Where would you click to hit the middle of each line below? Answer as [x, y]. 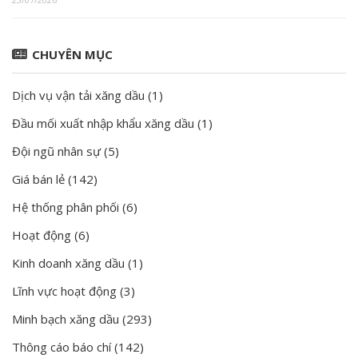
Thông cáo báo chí [62, 347]
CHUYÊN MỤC [72, 55]
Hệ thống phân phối [66, 207]
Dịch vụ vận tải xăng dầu [78, 95]
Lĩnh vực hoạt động [64, 291]
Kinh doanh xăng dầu [68, 263]
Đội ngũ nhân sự [56, 151]
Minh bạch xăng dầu [66, 319]
